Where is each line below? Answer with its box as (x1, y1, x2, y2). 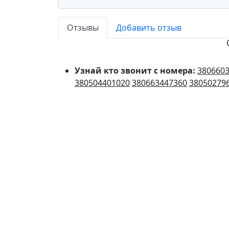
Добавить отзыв (116, 22, 181, 34)
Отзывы (67, 22, 99, 34)
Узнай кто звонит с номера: (75, 65, 197, 77)
